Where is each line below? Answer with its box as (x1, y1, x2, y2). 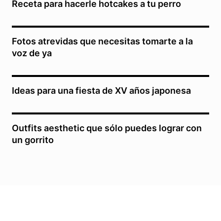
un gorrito (12, 134, 54, 145)
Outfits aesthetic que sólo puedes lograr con (12, 122, 202, 133)
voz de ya (12, 47, 52, 58)
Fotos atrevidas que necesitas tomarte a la (12, 36, 193, 46)
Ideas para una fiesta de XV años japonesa (12, 85, 191, 96)
